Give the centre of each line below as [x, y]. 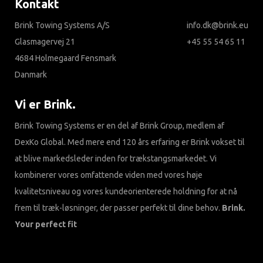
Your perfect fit [46, 225]
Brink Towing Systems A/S [62, 26]
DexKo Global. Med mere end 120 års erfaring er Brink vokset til [130, 142]
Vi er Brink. [45, 104]
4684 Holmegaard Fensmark [65, 58]
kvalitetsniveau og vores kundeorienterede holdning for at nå [126, 192]
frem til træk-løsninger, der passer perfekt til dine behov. [118, 208]
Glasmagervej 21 [45, 42]
